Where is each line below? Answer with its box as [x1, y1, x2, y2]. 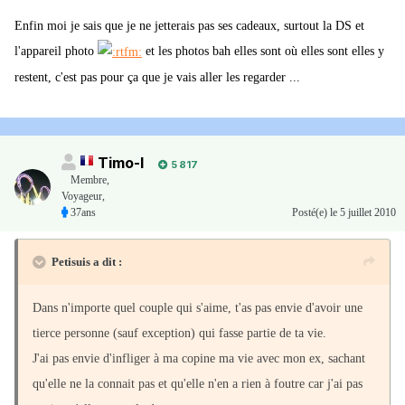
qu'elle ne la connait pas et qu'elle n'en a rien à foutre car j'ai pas [33, 377, 363, 391]
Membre [71, 174, 107, 187]
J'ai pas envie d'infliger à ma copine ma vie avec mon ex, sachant [33, 352, 365, 366]
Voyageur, [61, 190, 105, 203]
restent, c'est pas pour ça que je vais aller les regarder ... [14, 71, 300, 85]
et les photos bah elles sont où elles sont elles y [142, 44, 384, 59]
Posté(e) [292, 206, 330, 220]
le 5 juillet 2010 [330, 206, 396, 220]
